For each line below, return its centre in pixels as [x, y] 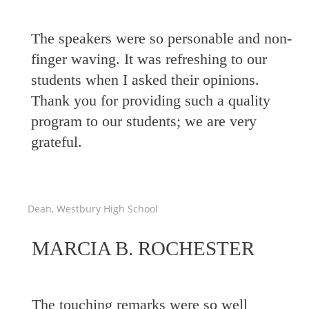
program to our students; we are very [144, 121]
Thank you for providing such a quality [151, 100]
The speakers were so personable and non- [161, 38]
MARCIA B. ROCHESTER [143, 248]
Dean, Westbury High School [93, 209]
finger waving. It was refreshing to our [149, 59]
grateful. [57, 142]
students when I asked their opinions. [145, 80]
